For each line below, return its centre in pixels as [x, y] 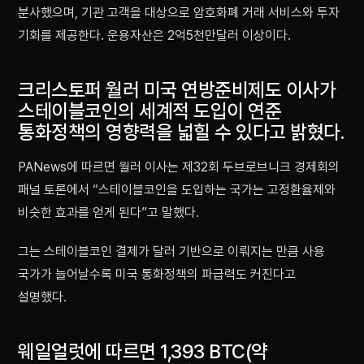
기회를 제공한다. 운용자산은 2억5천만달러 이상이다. [154, 36]
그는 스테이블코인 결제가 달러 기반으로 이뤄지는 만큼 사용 [171, 252]
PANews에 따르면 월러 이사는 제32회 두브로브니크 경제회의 [179, 167]
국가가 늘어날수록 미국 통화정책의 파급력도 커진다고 [157, 275]
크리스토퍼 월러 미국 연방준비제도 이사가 [177, 90]
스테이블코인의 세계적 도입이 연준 [150, 111]
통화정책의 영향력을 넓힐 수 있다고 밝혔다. [182, 132]
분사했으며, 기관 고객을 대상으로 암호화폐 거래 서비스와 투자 [179, 13]
